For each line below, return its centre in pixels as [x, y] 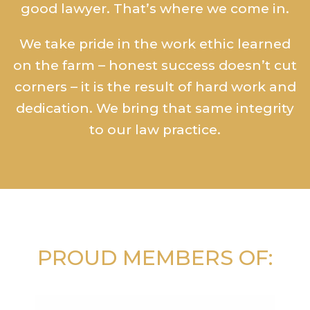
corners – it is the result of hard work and [155, 87]
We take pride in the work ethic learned [155, 44]
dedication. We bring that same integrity [155, 108]
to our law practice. [155, 130]
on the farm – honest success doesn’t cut [155, 65]
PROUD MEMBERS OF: [155, 258]
